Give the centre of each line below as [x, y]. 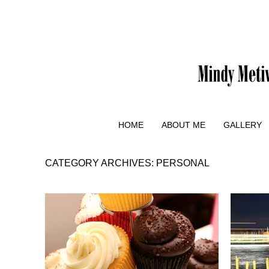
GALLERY [243, 125]
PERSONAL [183, 163]
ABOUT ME [183, 125]
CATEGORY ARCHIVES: [101, 163]
